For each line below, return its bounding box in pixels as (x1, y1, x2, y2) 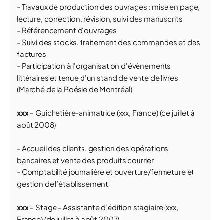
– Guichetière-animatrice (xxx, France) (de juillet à (28, 108, 195, 117)
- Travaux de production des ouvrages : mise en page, (17, 2, 200, 11)
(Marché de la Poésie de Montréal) (17, 84, 133, 94)
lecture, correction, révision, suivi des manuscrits (17, 14, 183, 23)
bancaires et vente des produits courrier (17, 155, 154, 165)
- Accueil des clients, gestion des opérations (17, 143, 169, 153)
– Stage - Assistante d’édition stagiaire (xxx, (28, 202, 178, 212)
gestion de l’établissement (17, 179, 109, 188)
